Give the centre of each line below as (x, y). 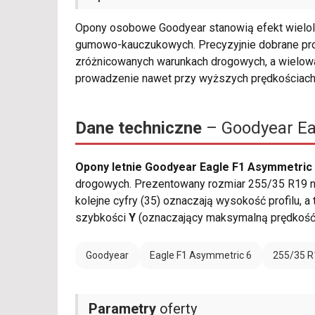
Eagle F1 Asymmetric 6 (201, 256)
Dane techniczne (139, 128)
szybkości (102, 218)
